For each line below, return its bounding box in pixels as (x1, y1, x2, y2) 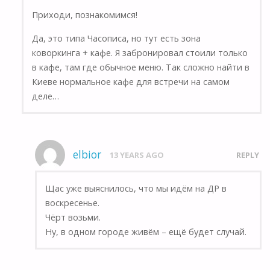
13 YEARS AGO (110, 149, 165, 161)
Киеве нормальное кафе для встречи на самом (32, 75, 230, 87)
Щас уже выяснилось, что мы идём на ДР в (45, 182, 227, 194)
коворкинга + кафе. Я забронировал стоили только (32, 46, 248, 58)
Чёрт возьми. (45, 211, 101, 223)
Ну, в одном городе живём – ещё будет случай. (45, 225, 246, 237)
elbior (73, 148, 102, 162)
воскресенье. (45, 196, 99, 209)
